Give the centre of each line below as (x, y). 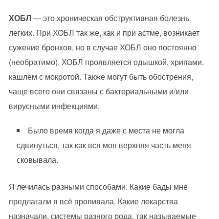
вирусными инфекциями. (54, 106)
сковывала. (37, 160)
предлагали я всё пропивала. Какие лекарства (93, 201)
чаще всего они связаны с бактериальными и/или (99, 91)
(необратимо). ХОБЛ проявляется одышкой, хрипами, (106, 62)
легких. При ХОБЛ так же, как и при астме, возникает (104, 33)
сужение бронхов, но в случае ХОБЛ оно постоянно (102, 47)
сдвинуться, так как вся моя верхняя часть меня (104, 145)
